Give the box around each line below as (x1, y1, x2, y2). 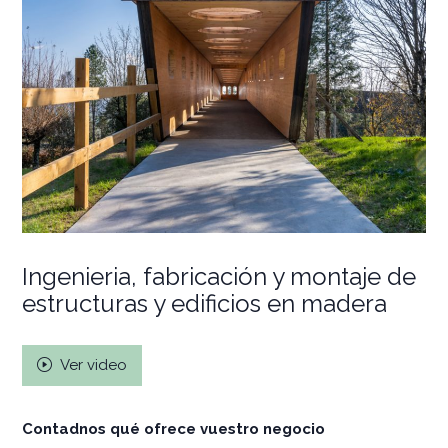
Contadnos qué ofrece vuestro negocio (22, 419, 325, 438)
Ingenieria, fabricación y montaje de (22, 261, 416, 291)
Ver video (57, 355, 127, 374)
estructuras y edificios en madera (22, 288, 387, 318)
